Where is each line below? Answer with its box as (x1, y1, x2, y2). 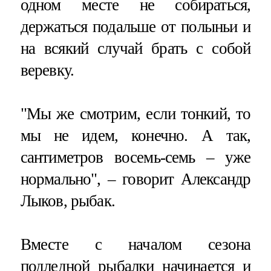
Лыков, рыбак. (20, 191, 115, 210)
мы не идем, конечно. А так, (20, 126, 251, 145)
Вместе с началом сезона (20, 235, 251, 253)
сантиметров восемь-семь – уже (20, 148, 251, 166)
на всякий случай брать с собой (20, 39, 251, 57)
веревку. (20, 60, 74, 79)
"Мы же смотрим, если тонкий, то (20, 104, 251, 123)
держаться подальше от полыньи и (20, 17, 251, 36)
